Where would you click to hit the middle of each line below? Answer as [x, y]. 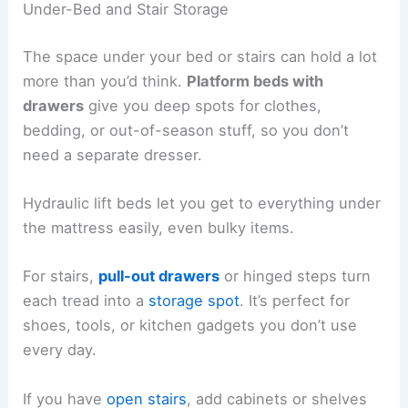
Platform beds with [255, 81]
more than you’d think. [105, 81]
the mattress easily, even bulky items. [159, 228]
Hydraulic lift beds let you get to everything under [202, 204]
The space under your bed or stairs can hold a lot [200, 56]
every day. [60, 350]
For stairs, [61, 276]
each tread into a [86, 301]
